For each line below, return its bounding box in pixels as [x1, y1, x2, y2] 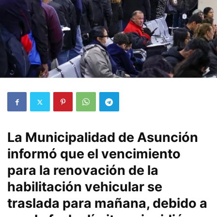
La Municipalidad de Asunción [7, 129, 198, 145]
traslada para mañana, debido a [7, 195, 207, 211]
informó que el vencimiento [7, 146, 181, 162]
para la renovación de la [7, 162, 158, 178]
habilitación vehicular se [7, 179, 162, 195]
